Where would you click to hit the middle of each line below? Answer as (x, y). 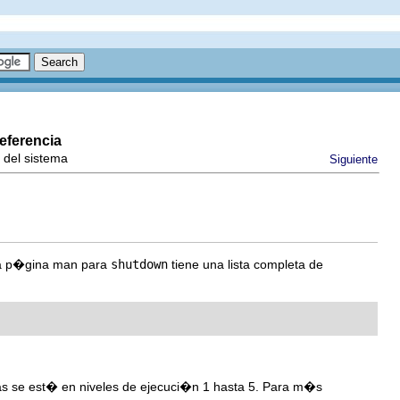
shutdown (139, 265)
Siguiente (354, 159)
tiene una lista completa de (246, 265)
